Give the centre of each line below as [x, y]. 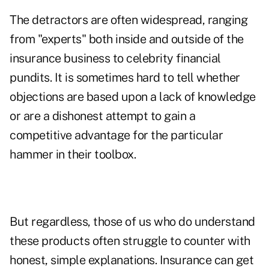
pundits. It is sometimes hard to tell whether [125, 78]
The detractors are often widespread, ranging [128, 20]
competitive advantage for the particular [116, 135]
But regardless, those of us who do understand [132, 222]
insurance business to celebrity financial [115, 59]
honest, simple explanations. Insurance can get [131, 260]
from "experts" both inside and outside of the [127, 39]
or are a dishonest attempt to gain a [102, 116]
